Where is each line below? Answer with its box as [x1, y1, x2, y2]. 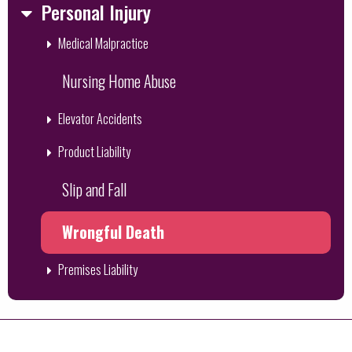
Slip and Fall [62, 178, 126, 201]
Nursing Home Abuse [62, 69, 176, 93]
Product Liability [58, 142, 130, 161]
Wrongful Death [62, 220, 164, 244]
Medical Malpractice [58, 34, 148, 53]
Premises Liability [58, 260, 137, 279]
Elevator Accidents [58, 109, 142, 128]
